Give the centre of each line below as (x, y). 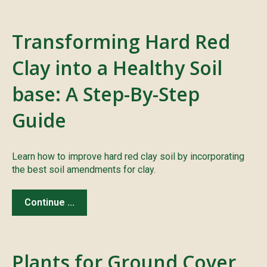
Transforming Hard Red (121, 41)
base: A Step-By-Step (106, 94)
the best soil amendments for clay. (84, 169)
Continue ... (49, 203)
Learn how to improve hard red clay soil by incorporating (128, 156)
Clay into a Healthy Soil (117, 67)
